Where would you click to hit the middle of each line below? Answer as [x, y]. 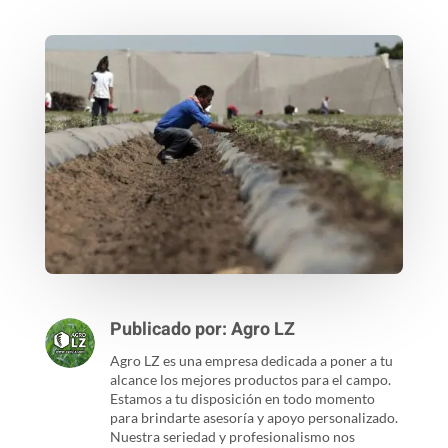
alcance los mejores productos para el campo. [250, 379]
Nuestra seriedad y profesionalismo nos [232, 436]
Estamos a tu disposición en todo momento [242, 398]
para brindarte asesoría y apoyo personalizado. [253, 417]
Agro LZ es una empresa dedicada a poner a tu [251, 360]
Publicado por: [170, 329]
